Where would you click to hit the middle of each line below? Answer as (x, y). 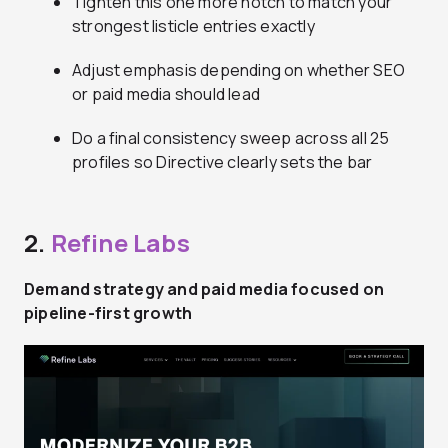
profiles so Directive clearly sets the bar (222, 161)
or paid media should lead (166, 93)
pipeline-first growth (108, 312)
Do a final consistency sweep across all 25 (231, 137)
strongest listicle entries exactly (193, 25)
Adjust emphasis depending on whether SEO (239, 69)
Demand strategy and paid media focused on (204, 288)
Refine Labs (120, 242)
